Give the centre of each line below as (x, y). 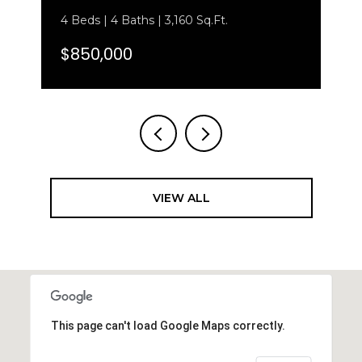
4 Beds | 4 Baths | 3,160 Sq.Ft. (144, 20)
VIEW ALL (181, 198)
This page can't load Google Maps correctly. (168, 325)
